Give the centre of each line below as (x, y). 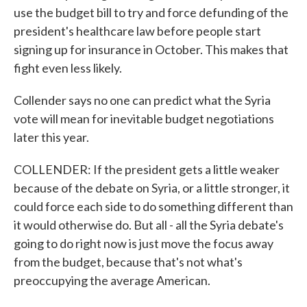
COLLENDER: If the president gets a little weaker (147, 169)
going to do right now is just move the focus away (144, 243)
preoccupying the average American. (112, 280)
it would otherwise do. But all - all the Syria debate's (149, 225)
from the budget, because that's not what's (128, 262)
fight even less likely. (68, 68)
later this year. (51, 137)
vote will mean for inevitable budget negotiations (144, 119)
